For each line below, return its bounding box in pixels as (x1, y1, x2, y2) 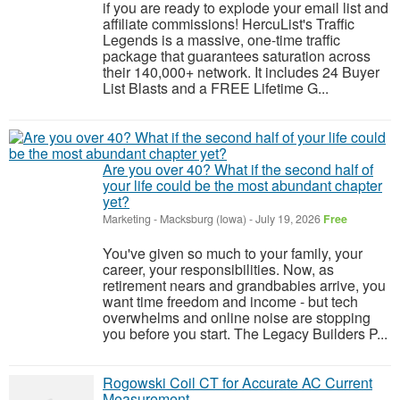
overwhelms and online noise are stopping (103, 307, 371, 328)
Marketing (103, 211, 151, 227)
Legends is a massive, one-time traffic (103, 29, 340, 50)
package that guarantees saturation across (103, 46, 371, 66)
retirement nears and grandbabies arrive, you (103, 275, 386, 296)
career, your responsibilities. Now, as (103, 259, 334, 279)
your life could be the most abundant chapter (103, 175, 382, 196)
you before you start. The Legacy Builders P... (103, 323, 387, 344)
